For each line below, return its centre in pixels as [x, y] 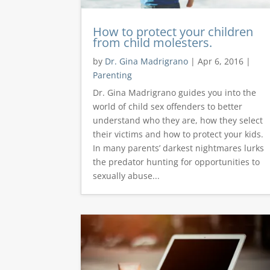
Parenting [113, 75]
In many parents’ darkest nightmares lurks [179, 148]
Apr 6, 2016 [221, 61]
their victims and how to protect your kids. [178, 134]
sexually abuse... [127, 176]
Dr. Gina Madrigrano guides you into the [175, 93]
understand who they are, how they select [178, 121]
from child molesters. [153, 43]
